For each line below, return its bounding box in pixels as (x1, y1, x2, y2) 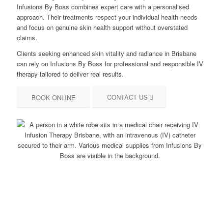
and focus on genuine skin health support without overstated (16, 23, 188, 32)
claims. (16, 33, 37, 43)
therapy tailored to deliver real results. (16, 69, 124, 79)
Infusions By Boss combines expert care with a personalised (16, 2, 189, 12)
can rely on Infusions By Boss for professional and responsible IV (16, 59, 203, 69)
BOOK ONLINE (31, 93, 76, 103)
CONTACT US (107, 92, 148, 102)
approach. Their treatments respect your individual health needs (16, 12, 197, 22)
